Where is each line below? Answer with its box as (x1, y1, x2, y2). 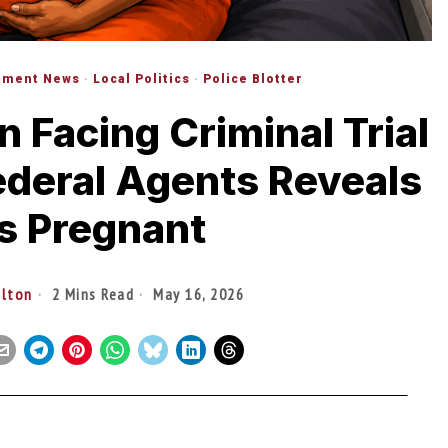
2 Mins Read (47, 283, 135, 304)
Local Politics (92, 71, 190, 86)
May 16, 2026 (148, 283, 245, 304)
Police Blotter (202, 71, 303, 86)
